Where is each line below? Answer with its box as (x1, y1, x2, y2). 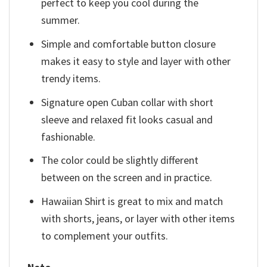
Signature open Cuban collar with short (41, 95, 214, 109)
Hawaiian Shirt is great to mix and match (41, 194, 223, 209)
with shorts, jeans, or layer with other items (41, 212, 235, 226)
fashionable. (41, 129, 96, 144)
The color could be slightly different (41, 153, 199, 167)
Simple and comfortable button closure (41, 36, 216, 51)
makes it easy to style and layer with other (41, 54, 231, 68)
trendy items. (41, 71, 101, 85)
